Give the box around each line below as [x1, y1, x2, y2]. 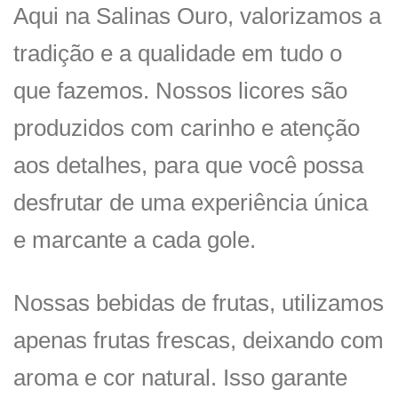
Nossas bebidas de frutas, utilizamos [13, 289, 384, 316]
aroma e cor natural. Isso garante [13, 363, 347, 391]
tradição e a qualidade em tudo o [13, 40, 342, 68]
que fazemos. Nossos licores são [13, 77, 347, 105]
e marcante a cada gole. [13, 227, 256, 254]
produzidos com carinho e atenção [13, 115, 360, 142]
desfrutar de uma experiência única [13, 189, 368, 217]
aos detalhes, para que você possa [13, 152, 363, 179]
